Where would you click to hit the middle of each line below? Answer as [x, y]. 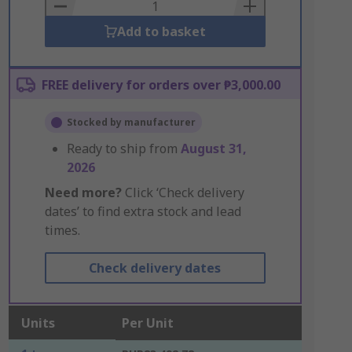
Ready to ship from [123, 148]
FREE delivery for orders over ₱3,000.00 [161, 85]
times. [62, 230]
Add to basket [161, 31]
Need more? [83, 192]
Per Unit [147, 323]
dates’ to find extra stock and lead [143, 211]
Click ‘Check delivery [183, 192]
